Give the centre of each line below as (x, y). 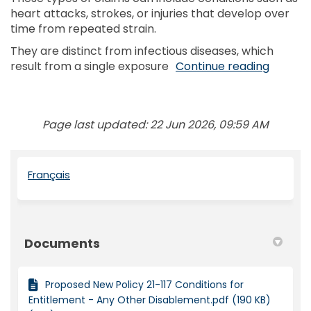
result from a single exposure (90, 67)
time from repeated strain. (83, 29)
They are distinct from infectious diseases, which (142, 51)
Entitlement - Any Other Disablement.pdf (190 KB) (150, 300)
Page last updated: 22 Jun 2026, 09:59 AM (155, 125)
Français (49, 175)
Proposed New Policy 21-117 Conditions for (144, 285)
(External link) (103, 174)
